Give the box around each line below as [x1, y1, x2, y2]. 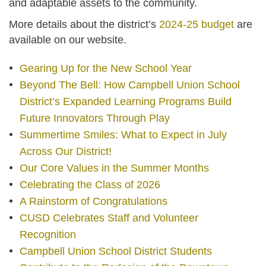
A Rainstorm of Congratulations [19, 195, 167, 207]
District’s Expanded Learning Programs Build [19, 95, 232, 107]
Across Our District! [19, 145, 112, 157]
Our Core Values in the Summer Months [19, 161, 209, 174]
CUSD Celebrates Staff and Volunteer [19, 211, 198, 224]
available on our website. [9, 33, 129, 46]
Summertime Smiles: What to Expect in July [19, 128, 227, 141]
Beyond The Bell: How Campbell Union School [19, 78, 240, 91]
